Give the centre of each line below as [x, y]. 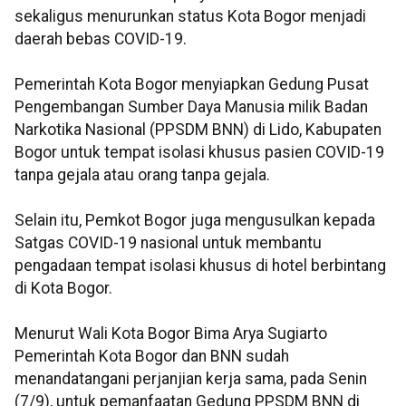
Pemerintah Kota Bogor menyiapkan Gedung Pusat [192, 85]
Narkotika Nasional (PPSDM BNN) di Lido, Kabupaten [198, 130]
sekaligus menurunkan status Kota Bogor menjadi [190, 17]
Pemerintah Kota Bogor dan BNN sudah [152, 357]
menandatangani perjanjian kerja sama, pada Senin [191, 379]
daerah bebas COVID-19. [101, 39]
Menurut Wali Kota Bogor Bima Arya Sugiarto [171, 334]
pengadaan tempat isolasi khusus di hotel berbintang [200, 266]
